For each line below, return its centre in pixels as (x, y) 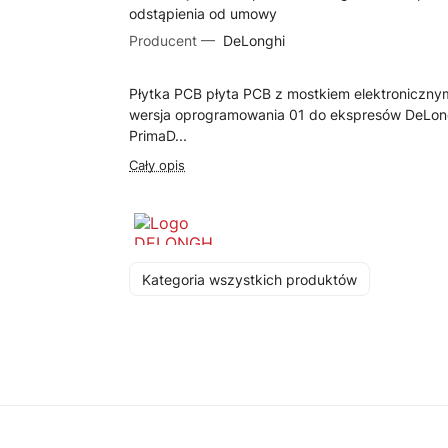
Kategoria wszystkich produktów (250, 279)
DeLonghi (252, 40)
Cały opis (157, 165)
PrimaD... (158, 135)
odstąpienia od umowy (203, 13)
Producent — (174, 40)
